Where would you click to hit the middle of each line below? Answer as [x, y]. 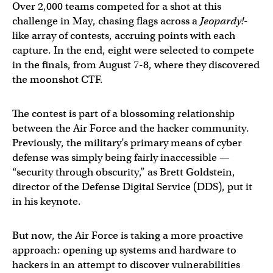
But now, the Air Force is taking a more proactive [128, 236]
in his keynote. [47, 201]
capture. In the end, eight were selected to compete [133, 50]
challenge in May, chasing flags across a [106, 21]
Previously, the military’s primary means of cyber [127, 143]
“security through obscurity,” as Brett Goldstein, [124, 172]
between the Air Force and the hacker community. [131, 128]
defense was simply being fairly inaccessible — [121, 158]
